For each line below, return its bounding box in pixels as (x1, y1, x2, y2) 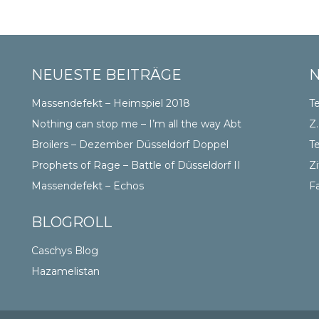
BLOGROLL (31, 214, 112, 231)
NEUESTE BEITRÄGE (31, 66, 182, 83)
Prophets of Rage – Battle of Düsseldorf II (31, 159, 241, 172)
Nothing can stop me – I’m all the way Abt (31, 117, 241, 130)
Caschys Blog (31, 244, 98, 257)
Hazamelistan (31, 265, 100, 278)
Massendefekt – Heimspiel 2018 (31, 97, 190, 110)
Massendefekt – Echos (31, 179, 144, 192)
